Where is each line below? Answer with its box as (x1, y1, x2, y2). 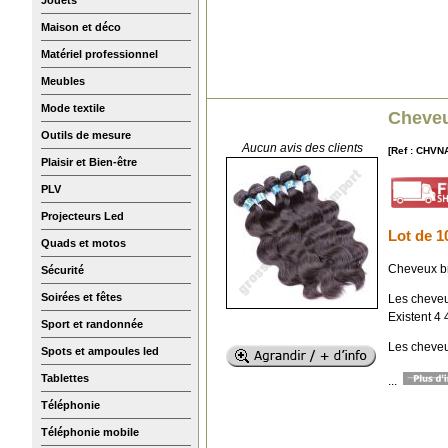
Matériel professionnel (41, 47, 158, 60)
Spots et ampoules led (41, 344, 159, 357)
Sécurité (41, 263, 84, 276)
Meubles (41, 74, 85, 87)
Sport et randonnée (41, 317, 143, 330)
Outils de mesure (41, 128, 131, 141)
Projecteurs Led (41, 209, 124, 222)
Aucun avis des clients (241, 140, 363, 155)
